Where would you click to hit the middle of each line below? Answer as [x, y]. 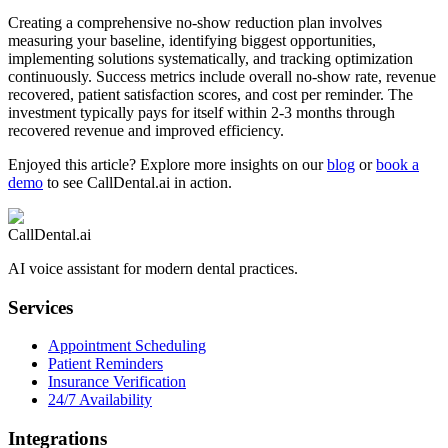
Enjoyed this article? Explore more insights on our [167, 164]
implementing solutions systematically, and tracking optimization [210, 58]
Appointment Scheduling [127, 346]
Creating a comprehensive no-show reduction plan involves [195, 22]
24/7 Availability [100, 400]
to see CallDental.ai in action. [137, 182]
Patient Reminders [105, 364]
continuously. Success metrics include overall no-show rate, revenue [222, 76]
